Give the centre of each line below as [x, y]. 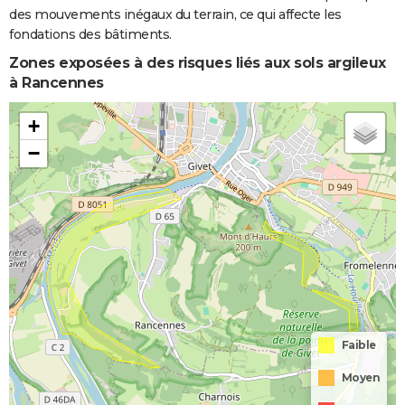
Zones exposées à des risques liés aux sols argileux [198, 63]
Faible [358, 345]
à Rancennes [57, 83]
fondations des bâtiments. [90, 35]
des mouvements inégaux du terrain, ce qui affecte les [175, 15]
